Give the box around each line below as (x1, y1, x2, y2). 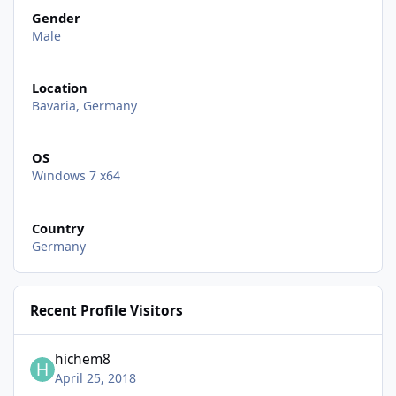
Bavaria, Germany (31, 97, 137, 115)
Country (31, 218, 84, 237)
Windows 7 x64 (31, 167, 120, 185)
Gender (31, 9, 80, 27)
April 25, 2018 (55, 369, 137, 387)
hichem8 (55, 350, 111, 369)
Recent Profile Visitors (30, 301, 184, 320)
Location (31, 79, 88, 97)
